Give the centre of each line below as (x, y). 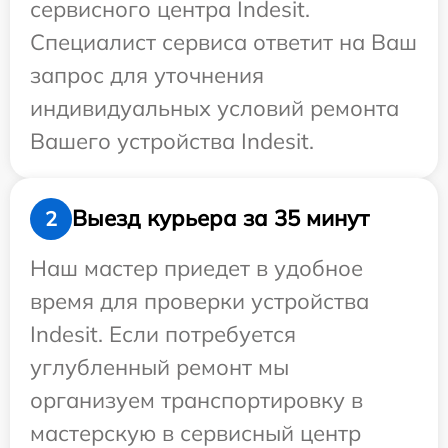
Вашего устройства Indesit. (172, 140)
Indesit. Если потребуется (163, 333)
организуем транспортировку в (196, 399)
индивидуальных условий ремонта (214, 107)
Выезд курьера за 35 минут (220, 218)
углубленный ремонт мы (159, 366)
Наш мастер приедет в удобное (196, 267)
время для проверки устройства (199, 300)
